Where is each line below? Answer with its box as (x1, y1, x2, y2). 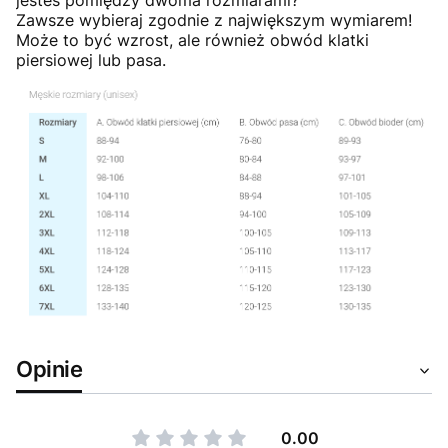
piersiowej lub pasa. (16, 49, 166, 70)
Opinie (16, 355, 83, 383)
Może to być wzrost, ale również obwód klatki (16, 29, 369, 50)
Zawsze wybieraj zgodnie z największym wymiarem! (16, 9, 412, 30)
